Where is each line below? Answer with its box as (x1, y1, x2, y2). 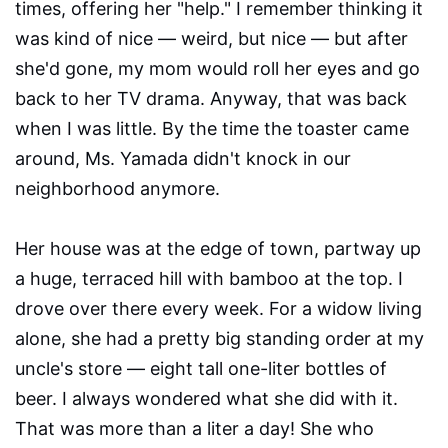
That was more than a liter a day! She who (15, 418, 374, 440)
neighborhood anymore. (15, 178, 220, 200)
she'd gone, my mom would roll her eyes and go (15, 58, 420, 80)
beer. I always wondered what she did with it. (15, 388, 398, 410)
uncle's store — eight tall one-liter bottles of (15, 358, 387, 380)
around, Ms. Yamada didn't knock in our (15, 148, 351, 170)
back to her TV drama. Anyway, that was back (15, 88, 407, 110)
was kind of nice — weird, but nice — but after (15, 28, 408, 50)
